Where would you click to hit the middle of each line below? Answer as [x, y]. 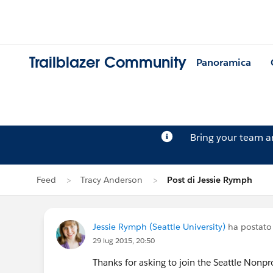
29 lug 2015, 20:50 [124, 240]
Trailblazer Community [108, 63]
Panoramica [224, 63]
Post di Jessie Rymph [210, 180]
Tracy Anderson [112, 180]
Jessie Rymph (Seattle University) [159, 227]
